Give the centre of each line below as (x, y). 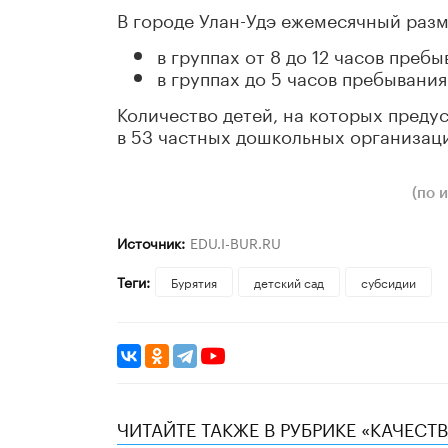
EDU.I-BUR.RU (235, 242)
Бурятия (193, 282)
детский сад (288, 282)
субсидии (388, 282)
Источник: (151, 242)
